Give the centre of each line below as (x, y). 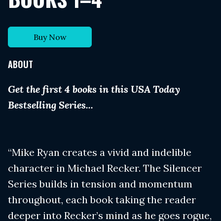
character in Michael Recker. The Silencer (105, 168)
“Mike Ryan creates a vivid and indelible (100, 152)
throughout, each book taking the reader (102, 200)
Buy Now (50, 37)
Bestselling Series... (51, 105)
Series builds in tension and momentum (100, 184)
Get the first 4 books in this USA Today (94, 89)
